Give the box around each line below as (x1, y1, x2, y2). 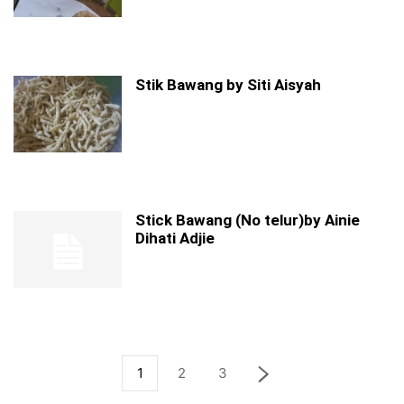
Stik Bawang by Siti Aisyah (135, 76, 321, 94)
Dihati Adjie (135, 229, 215, 247)
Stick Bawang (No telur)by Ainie (135, 211, 360, 229)
